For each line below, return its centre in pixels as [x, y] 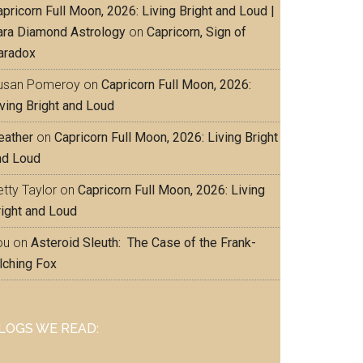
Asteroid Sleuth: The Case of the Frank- [143, 243]
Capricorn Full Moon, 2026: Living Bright [166, 137]
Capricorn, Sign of [196, 32]
